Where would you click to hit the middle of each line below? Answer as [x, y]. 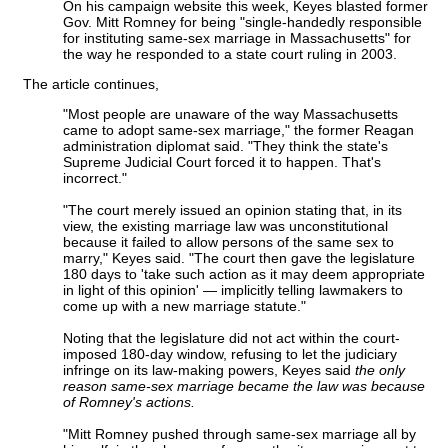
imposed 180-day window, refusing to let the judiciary [230, 354]
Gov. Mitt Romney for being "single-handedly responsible [242, 22]
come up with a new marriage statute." [184, 306]
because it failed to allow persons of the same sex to [228, 242]
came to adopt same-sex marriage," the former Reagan [238, 130]
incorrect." [95, 178]
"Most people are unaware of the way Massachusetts [230, 114]
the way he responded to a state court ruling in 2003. [230, 54]
